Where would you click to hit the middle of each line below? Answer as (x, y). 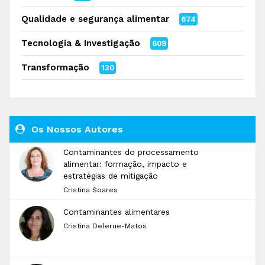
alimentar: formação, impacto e (125, 164)
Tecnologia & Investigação (81, 43)
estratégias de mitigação (111, 176)
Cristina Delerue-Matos (105, 226)
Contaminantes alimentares (117, 212)
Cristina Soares (91, 190)
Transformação (55, 67)
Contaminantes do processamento (131, 152)
